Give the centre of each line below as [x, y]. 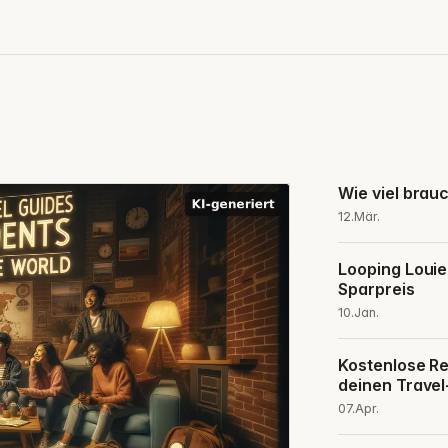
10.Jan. [359, 313]
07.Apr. [359, 409]
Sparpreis [376, 289]
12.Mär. [359, 217]
